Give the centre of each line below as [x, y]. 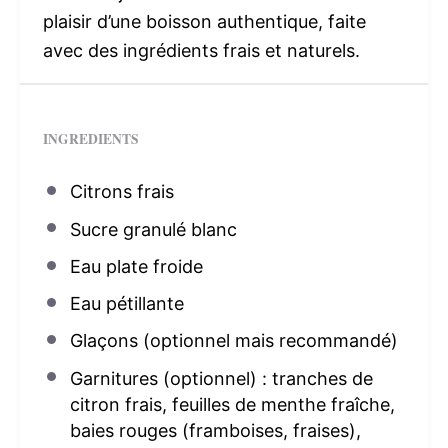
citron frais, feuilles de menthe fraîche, [232, 404]
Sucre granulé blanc [153, 229]
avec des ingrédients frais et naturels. [201, 50]
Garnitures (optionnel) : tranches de [221, 378]
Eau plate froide [136, 266]
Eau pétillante [126, 303]
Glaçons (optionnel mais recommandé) [233, 341]
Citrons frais [121, 192]
